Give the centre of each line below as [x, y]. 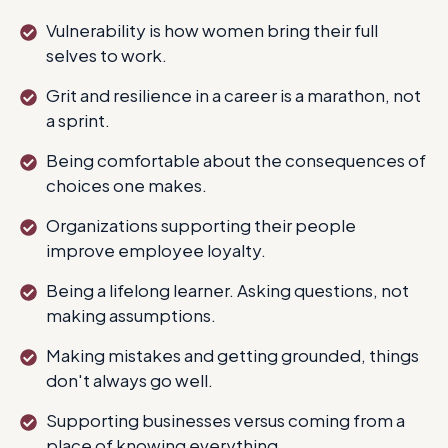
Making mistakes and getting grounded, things [233, 355]
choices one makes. [127, 185]
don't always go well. [130, 380]
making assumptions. [131, 315]
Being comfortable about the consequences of [236, 160]
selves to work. [107, 55]
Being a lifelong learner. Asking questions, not [228, 290]
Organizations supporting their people [201, 225]
